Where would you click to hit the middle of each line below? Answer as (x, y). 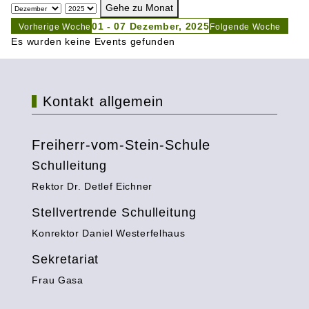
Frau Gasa (58, 280)
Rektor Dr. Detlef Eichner (92, 186)
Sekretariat (66, 259)
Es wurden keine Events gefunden (93, 41)
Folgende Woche (246, 27)
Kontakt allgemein (103, 101)
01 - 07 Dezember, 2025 (150, 26)
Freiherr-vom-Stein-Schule (121, 144)
